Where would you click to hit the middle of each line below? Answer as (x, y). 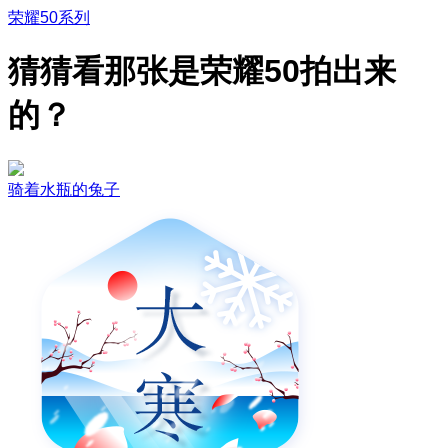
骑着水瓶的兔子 (64, 189)
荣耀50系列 (49, 17)
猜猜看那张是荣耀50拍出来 (202, 71)
